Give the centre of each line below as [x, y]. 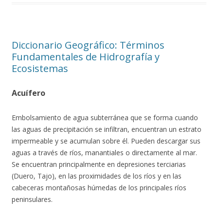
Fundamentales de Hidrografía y [86, 57]
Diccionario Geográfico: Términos [88, 45]
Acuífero [28, 93]
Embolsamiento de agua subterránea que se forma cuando [105, 118]
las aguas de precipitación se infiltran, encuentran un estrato [107, 129]
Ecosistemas [40, 68]
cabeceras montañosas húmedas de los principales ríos [99, 188]
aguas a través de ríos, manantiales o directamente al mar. [104, 153]
